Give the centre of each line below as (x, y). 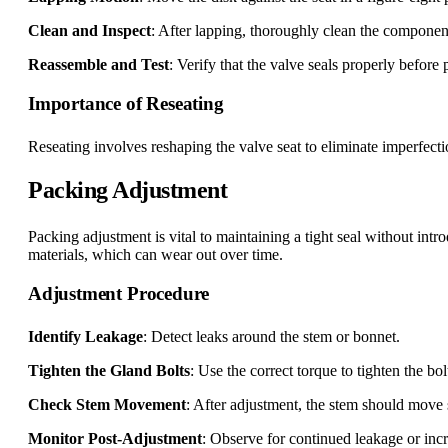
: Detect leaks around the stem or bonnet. (271, 337)
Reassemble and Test (98, 65)
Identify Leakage (85, 337)
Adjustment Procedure (119, 294)
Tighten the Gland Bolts (109, 371)
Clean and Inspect (89, 31)
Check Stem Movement (107, 405)
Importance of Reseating (126, 104)
